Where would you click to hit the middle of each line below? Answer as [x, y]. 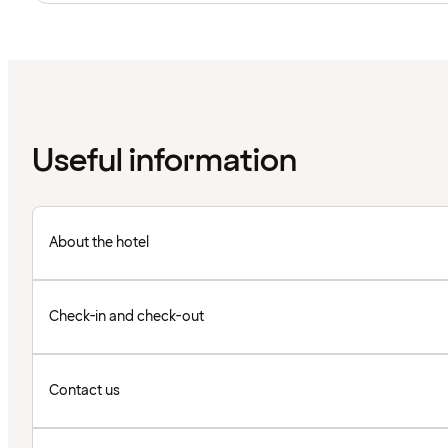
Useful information [164, 162]
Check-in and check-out [127, 317]
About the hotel [99, 243]
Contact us [84, 391]
